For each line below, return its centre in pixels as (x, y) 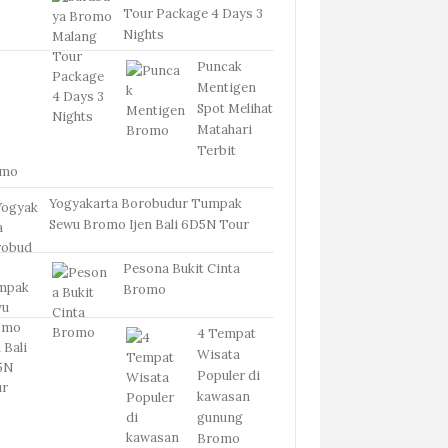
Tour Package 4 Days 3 (193, 12)
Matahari (225, 128)
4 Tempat (227, 332)
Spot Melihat (235, 107)
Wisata (219, 353)
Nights (144, 33)
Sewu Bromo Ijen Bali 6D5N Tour (149, 223)
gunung (220, 416)
